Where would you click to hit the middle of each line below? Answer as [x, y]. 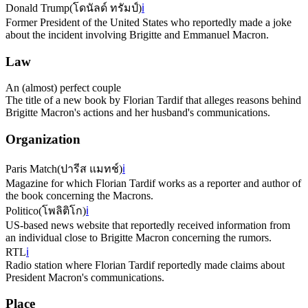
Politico [22, 210]
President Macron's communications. [85, 277]
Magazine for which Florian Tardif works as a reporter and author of [153, 183]
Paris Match [31, 168]
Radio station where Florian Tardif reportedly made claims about [145, 265]
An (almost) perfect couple [63, 88]
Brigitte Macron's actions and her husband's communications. [138, 113]
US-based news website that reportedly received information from [148, 225]
